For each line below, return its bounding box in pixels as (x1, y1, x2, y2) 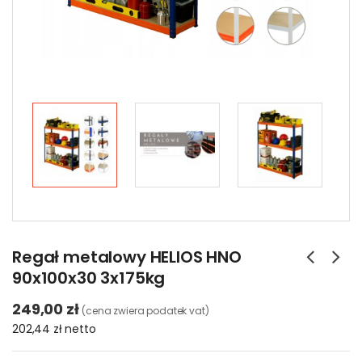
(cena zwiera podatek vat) (82, 304, 209, 318)
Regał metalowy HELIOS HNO (12, 246, 242, 268)
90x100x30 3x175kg (12, 267, 166, 289)
